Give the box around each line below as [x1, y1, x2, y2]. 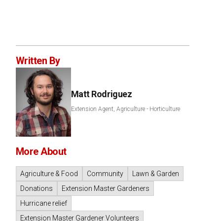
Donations [20, 184, 53, 192]
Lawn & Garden [132, 170, 179, 178]
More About [15, 146, 67, 157]
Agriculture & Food [20, 170, 78, 178]
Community [86, 170, 123, 178]
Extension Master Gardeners [61, 184, 149, 192]
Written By [15, 55, 60, 67]
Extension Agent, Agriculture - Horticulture [71, 106, 180, 112]
